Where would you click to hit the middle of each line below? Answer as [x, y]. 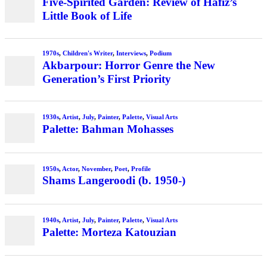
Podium [160, 53]
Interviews [131, 53]
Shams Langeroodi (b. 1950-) [114, 181]
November [96, 168]
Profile [141, 168]
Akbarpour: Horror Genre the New [128, 65]
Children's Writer [87, 53]
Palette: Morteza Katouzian [109, 232]
